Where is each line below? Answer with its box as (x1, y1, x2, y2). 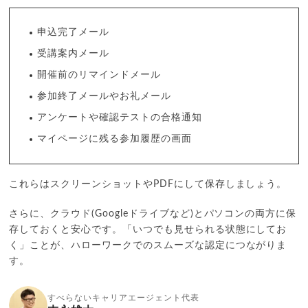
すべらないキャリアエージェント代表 (47, 294, 199, 302)
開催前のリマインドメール (37, 70, 161, 80)
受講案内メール (37, 49, 110, 59)
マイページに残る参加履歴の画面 (37, 134, 192, 144)
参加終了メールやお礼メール (37, 91, 171, 102)
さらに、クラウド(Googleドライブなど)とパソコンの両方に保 (9, 209, 297, 219)
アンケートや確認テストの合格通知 (37, 113, 202, 123)
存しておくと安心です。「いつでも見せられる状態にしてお (9, 225, 287, 235)
